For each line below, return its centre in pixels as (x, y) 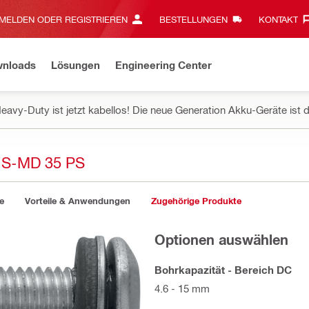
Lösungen (76, 64)
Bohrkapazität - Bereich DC (223, 270)
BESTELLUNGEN (193, 19)
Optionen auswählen (221, 239)
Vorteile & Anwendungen (78, 201)
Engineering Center (163, 64)
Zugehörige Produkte (196, 201)
